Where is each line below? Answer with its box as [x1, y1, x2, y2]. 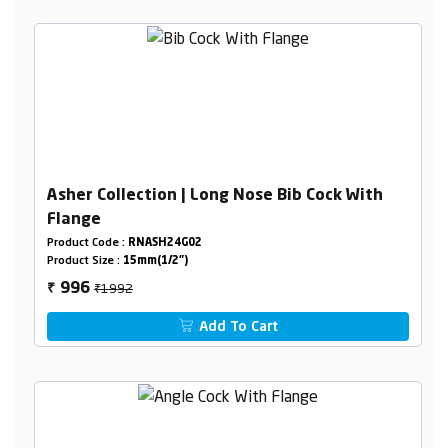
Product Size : [46, 256, 123, 268]
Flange [46, 212, 101, 229]
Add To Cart [195, 320, 279, 335]
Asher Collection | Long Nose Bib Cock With [46, 188, 383, 205]
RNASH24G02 [127, 238, 202, 250]
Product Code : [46, 238, 128, 250]
